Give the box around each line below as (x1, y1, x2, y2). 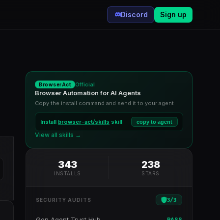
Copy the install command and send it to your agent (35, 100, 174, 107)
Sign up (160, 10, 187, 19)
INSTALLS (54, 170, 81, 176)
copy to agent (137, 119, 172, 125)
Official (75, 81, 95, 88)
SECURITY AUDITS (36, 197, 91, 203)
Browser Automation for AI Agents (35, 89, 141, 97)
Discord (121, 10, 148, 19)
